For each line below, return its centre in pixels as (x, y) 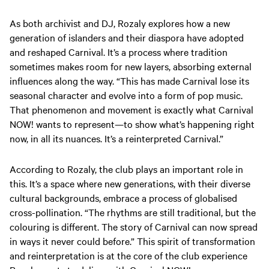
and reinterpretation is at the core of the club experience (128, 255)
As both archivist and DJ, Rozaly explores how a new (120, 23)
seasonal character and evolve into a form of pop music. (126, 95)
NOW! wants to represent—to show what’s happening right (132, 124)
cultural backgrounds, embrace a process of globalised (123, 198)
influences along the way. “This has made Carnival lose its (129, 81)
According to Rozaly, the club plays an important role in (126, 169)
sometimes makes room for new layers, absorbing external (131, 66)
